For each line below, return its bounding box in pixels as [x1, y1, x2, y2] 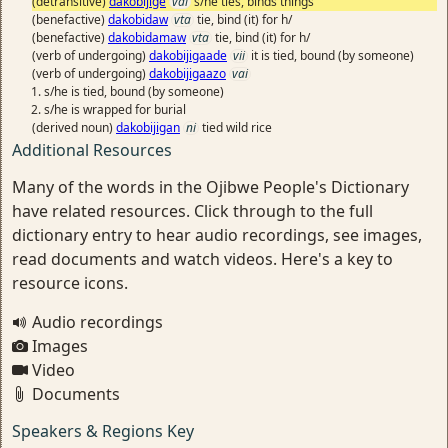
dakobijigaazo [149, 65, 226, 82]
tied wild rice [202, 119, 272, 136]
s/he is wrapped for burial [44, 101, 186, 118]
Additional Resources [12, 139, 172, 161]
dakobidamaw [108, 29, 186, 46]
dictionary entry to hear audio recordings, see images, [12, 224, 422, 246]
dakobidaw [108, 11, 168, 28]
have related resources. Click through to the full [12, 200, 373, 222]
